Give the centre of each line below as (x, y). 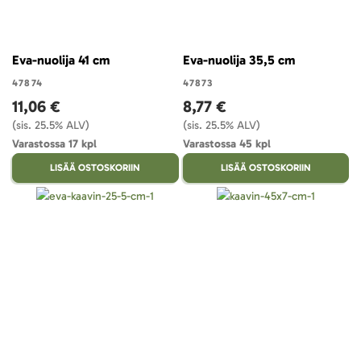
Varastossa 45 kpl (226, 143)
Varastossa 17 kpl (54, 143)
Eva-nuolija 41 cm (61, 60)
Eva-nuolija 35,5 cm (239, 60)
